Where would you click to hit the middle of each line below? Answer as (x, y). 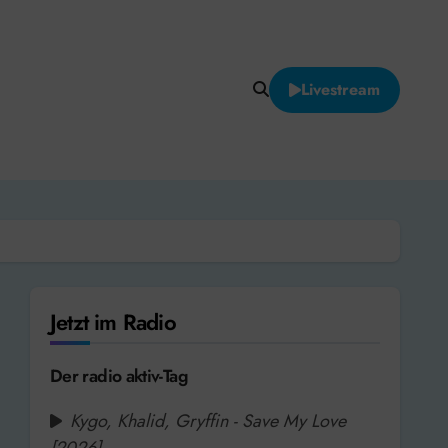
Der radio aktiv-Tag (119, 375)
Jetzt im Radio (113, 321)
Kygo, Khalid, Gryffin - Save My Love (208, 420)
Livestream (340, 89)
